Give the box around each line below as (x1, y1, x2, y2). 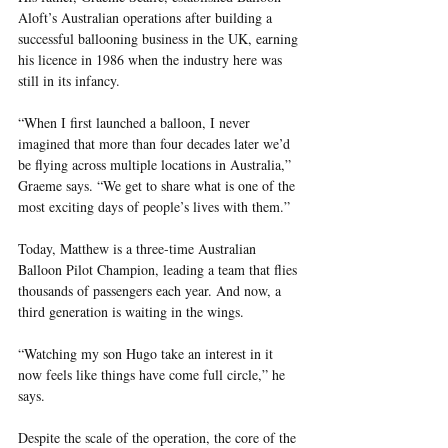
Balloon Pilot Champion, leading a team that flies (18, 259, 301, 279)
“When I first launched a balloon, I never (18, 112, 254, 132)
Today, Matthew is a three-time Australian (18, 238, 260, 258)
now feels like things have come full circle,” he (18, 364, 289, 384)
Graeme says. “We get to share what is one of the (18, 175, 299, 195)
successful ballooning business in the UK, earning (18, 28, 302, 48)
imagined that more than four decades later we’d (18, 133, 294, 153)
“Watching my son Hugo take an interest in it (18, 343, 277, 363)
